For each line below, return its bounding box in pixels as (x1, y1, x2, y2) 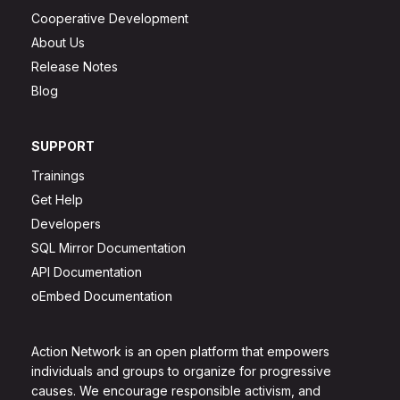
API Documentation (31, 264, 142, 280)
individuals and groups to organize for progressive (31, 363, 331, 379)
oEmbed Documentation (31, 288, 172, 304)
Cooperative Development (31, 11, 188, 27)
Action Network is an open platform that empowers (31, 344, 329, 360)
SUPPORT (31, 138, 95, 154)
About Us (31, 35, 85, 51)
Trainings (31, 168, 85, 184)
